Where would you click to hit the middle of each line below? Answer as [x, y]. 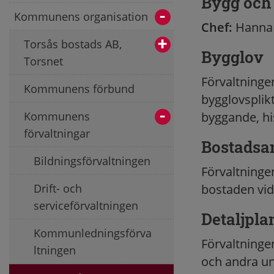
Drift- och [58, 188]
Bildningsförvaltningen [92, 161]
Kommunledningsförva [93, 233]
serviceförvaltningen [86, 205]
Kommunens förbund [79, 88]
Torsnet [43, 61]
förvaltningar [57, 133]
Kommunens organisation [81, 16]
